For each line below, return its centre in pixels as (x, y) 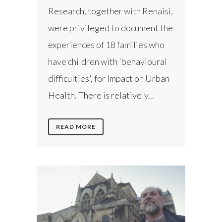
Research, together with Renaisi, (111, 11)
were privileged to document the (111, 28)
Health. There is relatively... (101, 95)
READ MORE (76, 126)
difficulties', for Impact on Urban (109, 78)
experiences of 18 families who (106, 44)
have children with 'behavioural (108, 61)
